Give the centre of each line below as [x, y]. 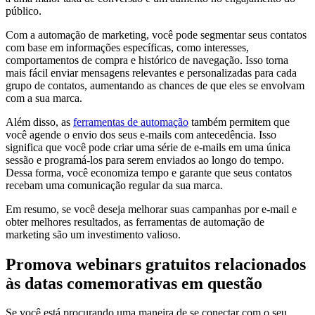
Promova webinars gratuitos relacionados [156, 264]
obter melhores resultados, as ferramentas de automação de [135, 221]
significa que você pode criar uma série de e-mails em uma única [148, 147]
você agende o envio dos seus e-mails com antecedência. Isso [141, 134]
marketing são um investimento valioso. [93, 234]
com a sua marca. [44, 98]
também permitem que [239, 122]
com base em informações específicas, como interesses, [127, 47]
